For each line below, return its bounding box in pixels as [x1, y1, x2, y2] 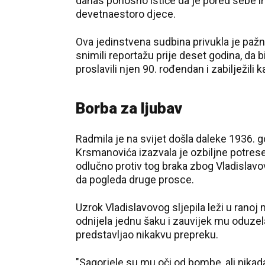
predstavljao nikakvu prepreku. [76, 228, 218, 241]
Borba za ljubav [76, 99, 182, 117]
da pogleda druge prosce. [76, 173, 194, 186]
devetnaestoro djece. [76, 8, 176, 20]
